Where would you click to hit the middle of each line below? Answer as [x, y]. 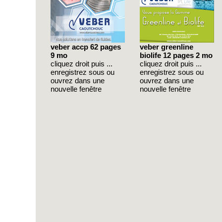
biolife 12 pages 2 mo [176, 55]
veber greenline [166, 47]
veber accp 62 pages [86, 47]
